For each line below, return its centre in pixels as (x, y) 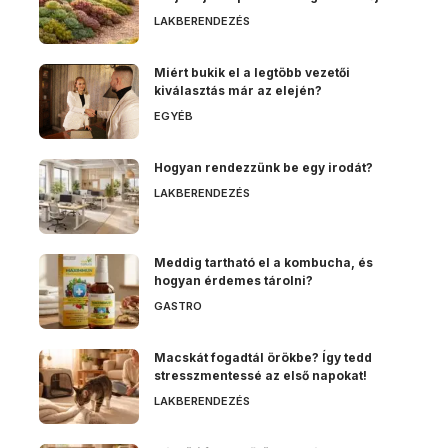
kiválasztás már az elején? (238, 91)
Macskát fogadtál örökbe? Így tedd (263, 358)
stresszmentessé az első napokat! (260, 376)
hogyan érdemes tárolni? (233, 281)
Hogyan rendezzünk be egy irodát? (263, 168)
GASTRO (178, 306)
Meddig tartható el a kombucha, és (263, 263)
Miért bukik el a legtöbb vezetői (252, 73)
